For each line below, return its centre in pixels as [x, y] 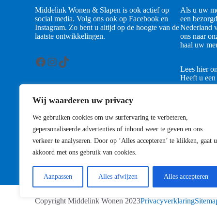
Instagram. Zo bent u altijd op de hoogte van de [107, 28]
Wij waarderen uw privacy [83, 100]
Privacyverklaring [168, 201]
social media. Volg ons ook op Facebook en [101, 19]
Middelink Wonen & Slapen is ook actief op [102, 10]
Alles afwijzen [118, 177]
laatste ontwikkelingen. [70, 36]
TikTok [75, 61]
